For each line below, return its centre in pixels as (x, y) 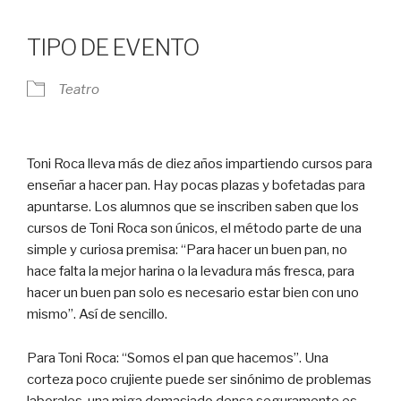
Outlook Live (269, 15)
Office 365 (221, 15)
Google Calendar (152, 15)
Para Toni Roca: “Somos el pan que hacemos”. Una (178, 358)
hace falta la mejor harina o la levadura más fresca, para (191, 271)
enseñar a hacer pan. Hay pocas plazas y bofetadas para (196, 185)
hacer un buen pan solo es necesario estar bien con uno (193, 292)
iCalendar (172, 15)
